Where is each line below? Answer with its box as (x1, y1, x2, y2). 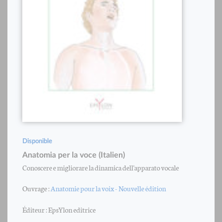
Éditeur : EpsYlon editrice (22, 204, 96, 215)
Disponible (22, 138, 52, 145)
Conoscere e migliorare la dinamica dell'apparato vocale (22, 162, 179, 172)
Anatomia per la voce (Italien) (22, 151, 125, 159)
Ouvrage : (22, 182, 51, 193)
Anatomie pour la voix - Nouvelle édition (51, 182, 166, 193)
